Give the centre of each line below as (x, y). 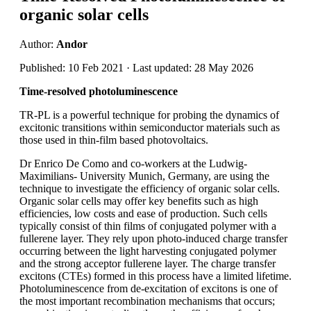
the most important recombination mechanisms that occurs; (147, 301)
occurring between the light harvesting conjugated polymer (148, 251)
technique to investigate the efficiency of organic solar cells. (150, 188)
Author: (38, 44)
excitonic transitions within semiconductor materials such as (150, 127)
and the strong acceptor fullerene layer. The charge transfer (148, 263)
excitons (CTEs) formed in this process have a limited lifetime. (155, 276)
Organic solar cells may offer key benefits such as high (139, 201)
